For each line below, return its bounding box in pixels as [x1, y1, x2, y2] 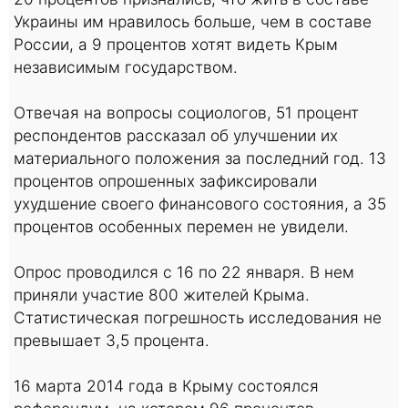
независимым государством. [14, 56, 238, 76]
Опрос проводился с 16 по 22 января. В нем [14, 261, 354, 281]
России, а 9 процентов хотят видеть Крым [14, 34, 338, 54]
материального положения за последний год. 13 [14, 148, 386, 168]
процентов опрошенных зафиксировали [14, 170, 317, 190]
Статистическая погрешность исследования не [14, 307, 382, 327]
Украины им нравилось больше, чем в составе [14, 11, 372, 31]
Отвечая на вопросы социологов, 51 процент [14, 102, 359, 122]
